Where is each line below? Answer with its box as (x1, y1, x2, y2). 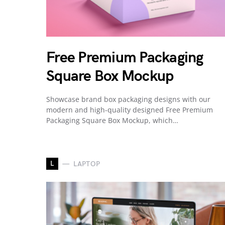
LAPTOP (73, 159, 100, 168)
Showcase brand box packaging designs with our (46, 94, 210, 104)
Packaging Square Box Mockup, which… (46, 116, 178, 126)
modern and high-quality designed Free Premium (46, 105, 213, 115)
